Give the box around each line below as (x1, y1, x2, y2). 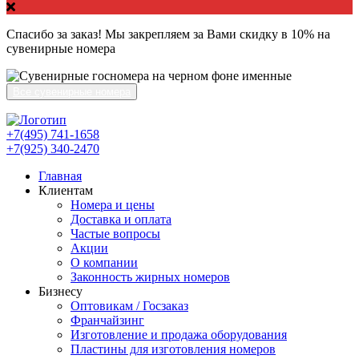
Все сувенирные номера (13, 86, 131, 99)
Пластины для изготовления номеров (71, 342, 276, 357)
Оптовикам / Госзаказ (71, 299, 188, 313)
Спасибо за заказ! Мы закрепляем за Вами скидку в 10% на (6, 27, 330, 42)
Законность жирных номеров (71, 270, 230, 284)
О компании (71, 256, 138, 270)
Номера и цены (71, 198, 155, 212)
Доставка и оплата (71, 212, 171, 227)
